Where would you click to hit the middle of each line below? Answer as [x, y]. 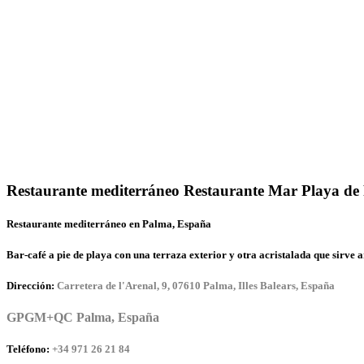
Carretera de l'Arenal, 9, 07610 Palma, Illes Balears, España [196, 286]
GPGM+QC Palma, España [83, 318]
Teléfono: [28, 349]
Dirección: [30, 286]
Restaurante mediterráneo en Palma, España [109, 223]
